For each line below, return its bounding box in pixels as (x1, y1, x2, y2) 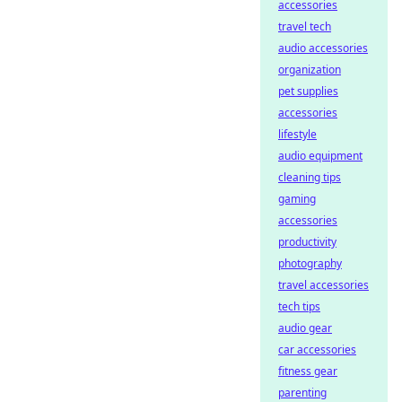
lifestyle (278, 127, 317, 142)
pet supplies (278, 83, 338, 99)
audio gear (278, 320, 332, 336)
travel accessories (278, 277, 369, 293)
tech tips (278, 299, 320, 314)
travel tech (278, 19, 331, 34)
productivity (278, 234, 336, 249)
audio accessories (278, 40, 368, 56)
